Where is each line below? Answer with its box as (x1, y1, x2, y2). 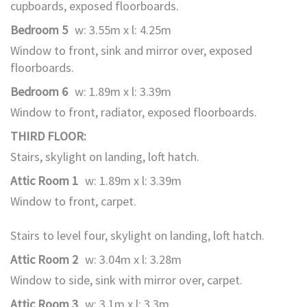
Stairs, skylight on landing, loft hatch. (10, 149, 199, 164)
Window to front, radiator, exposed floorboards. (10, 104, 257, 120)
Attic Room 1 (10, 173, 78, 188)
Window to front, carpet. (10, 193, 136, 209)
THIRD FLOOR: (10, 128, 86, 144)
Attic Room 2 (10, 251, 78, 267)
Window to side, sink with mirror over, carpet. (10, 272, 243, 288)
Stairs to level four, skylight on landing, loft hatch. (10, 228, 265, 243)
